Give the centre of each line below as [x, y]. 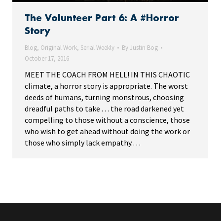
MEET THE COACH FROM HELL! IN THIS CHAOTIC [107, 75]
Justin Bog [144, 48]
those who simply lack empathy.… [83, 143]
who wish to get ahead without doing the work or [107, 131]
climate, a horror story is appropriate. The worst [106, 86]
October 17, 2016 [47, 59]
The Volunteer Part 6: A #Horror [102, 18]
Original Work [59, 48]
